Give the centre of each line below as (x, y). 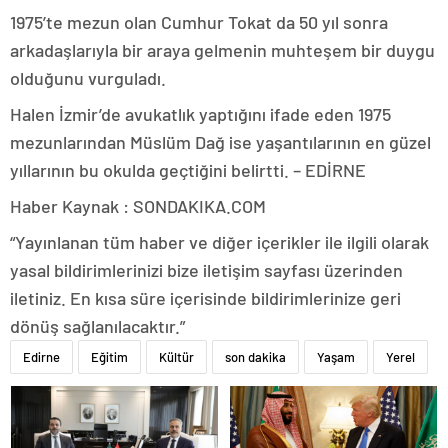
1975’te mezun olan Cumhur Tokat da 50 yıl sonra (199, 21)
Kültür (176, 356)
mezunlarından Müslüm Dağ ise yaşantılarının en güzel (220, 141)
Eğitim (109, 356)
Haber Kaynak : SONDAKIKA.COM (138, 205)
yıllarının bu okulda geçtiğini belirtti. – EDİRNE (188, 169)
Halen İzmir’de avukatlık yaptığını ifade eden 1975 (200, 113)
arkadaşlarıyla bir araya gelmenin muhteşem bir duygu (222, 49)
